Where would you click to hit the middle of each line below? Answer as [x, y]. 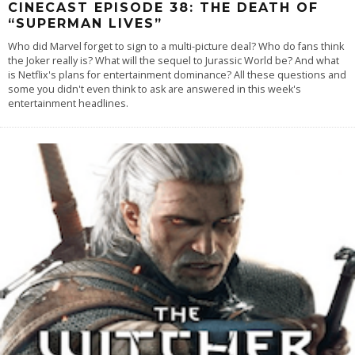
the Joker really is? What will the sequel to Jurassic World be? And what [174, 60]
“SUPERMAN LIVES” [85, 23]
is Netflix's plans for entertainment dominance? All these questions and [177, 74]
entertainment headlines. [68, 103]
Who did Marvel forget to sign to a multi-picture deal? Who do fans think [176, 46]
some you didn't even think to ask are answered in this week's [155, 89]
